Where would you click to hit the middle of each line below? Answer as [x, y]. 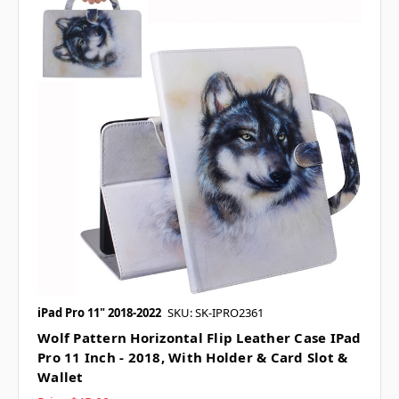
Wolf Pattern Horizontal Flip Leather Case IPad [199, 338]
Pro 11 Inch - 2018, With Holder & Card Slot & [193, 358]
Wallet [61, 377]
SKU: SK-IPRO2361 [216, 313]
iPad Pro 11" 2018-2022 [99, 313]
